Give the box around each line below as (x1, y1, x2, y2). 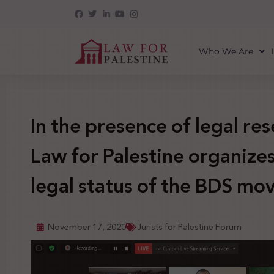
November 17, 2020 (48, 219, 126, 235)
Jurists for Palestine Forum (137, 219, 242, 235)
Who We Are (198, 46, 253, 57)
